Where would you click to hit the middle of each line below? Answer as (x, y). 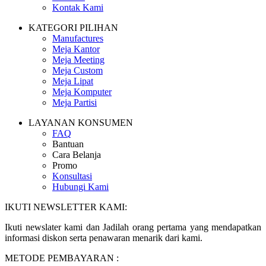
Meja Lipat (73, 81)
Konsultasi (72, 176)
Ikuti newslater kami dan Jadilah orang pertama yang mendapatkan (133, 227)
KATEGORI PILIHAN (73, 28)
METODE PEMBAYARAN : (62, 258)
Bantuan (68, 144)
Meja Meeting (78, 60)
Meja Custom (77, 71)
